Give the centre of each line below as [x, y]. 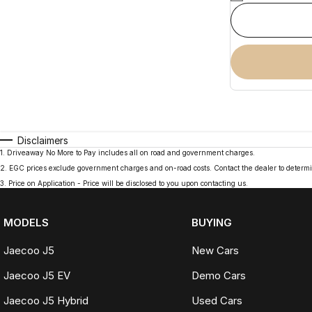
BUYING [211, 222]
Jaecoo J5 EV [37, 275]
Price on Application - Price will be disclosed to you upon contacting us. [128, 183]
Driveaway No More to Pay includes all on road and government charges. [131, 152]
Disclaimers [43, 140]
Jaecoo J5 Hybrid [46, 300]
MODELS [26, 222]
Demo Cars [218, 275]
